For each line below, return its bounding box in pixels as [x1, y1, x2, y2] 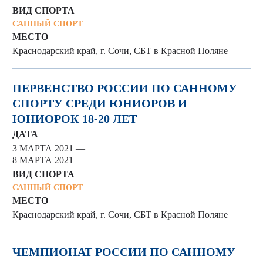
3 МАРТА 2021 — [12, 143, 85, 153]
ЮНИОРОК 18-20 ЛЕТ [12, 112, 137, 125]
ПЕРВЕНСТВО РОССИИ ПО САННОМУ [12, 82, 237, 95]
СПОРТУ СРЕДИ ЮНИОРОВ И [12, 97, 187, 110]
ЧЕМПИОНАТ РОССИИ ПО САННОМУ [12, 245, 235, 258]
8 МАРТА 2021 [12, 155, 73, 165]
